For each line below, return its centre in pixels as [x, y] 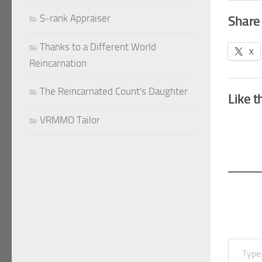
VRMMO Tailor [70, 120]
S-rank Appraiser [75, 18]
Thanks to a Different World [98, 47]
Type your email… [242, 237]
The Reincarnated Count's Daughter [114, 91]
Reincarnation [58, 63]
